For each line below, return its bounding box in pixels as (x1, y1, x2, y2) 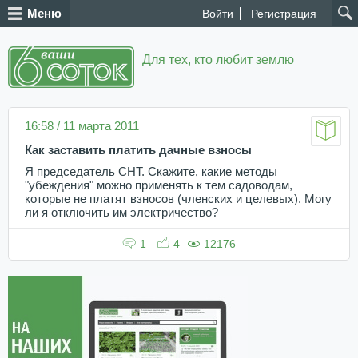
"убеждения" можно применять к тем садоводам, (25, 179, 292, 192)
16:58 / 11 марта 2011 (25, 119, 139, 133)
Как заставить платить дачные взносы (25, 144, 252, 157)
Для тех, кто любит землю (142, 53, 294, 66)
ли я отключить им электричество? (25, 206, 218, 219)
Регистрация (251, 7, 316, 20)
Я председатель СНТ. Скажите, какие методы (25, 165, 277, 178)
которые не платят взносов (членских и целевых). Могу (25, 193, 332, 205)
